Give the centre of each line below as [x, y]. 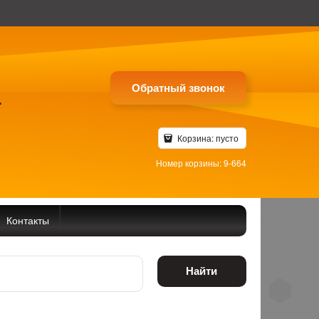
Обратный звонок [178, 88]
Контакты [28, 220]
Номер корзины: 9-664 [201, 163]
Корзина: [195, 138]
